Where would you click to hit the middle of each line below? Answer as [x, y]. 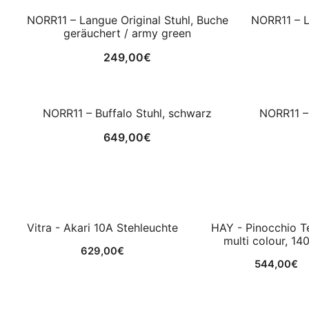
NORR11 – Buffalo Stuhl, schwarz [127, 113]
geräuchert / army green [127, 33]
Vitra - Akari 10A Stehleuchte [102, 227]
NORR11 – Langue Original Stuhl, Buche [127, 20]
